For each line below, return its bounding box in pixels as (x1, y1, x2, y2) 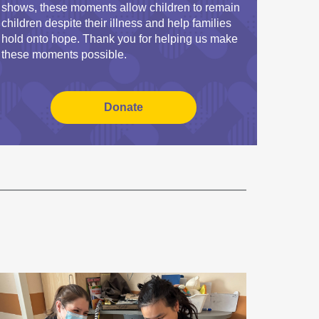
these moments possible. (1, 48, 127, 61)
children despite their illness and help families (1, 17, 231, 29)
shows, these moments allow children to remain (1, 1, 240, 14)
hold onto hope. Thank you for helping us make (1, 33, 238, 45)
